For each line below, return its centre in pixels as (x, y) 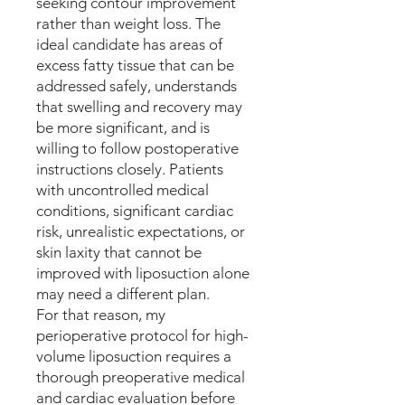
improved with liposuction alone (143, 273)
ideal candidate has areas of (129, 44)
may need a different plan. (123, 294)
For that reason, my (101, 315)
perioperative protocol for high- (142, 335)
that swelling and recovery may (139, 107)
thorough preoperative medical (141, 377)
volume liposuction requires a (134, 356)
